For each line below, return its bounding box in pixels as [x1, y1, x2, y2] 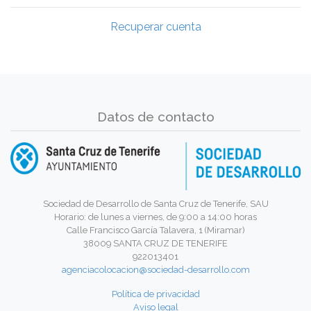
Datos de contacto [96, 108, 215, 124]
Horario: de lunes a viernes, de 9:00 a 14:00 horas [54, 212, 257, 223]
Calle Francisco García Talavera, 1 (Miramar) [66, 225, 245, 236]
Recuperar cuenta [110, 19, 201, 33]
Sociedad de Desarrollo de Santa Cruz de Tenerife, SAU [42, 199, 269, 210]
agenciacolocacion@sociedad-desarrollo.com [61, 264, 250, 276]
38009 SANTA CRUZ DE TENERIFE [83, 238, 228, 249]
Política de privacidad [111, 289, 200, 300]
